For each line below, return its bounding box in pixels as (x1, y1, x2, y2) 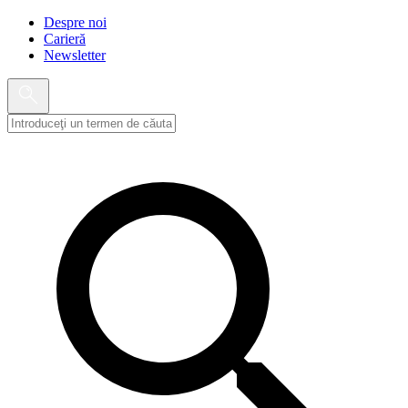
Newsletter (44, 47, 106, 63)
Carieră (44, 31, 86, 46)
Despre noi (44, 15, 107, 30)
